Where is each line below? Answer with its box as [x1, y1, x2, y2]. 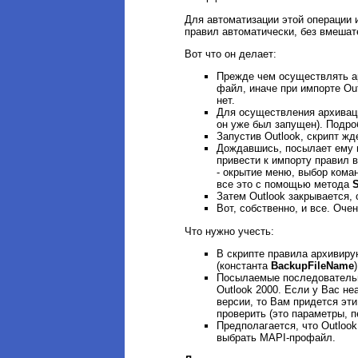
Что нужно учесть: [185, 225, 274, 237]
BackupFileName [271, 259, 354, 272]
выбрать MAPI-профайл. [217, 331, 336, 344]
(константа [217, 259, 271, 272]
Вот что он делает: [185, 47, 276, 60]
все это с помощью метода [217, 178, 352, 191]
